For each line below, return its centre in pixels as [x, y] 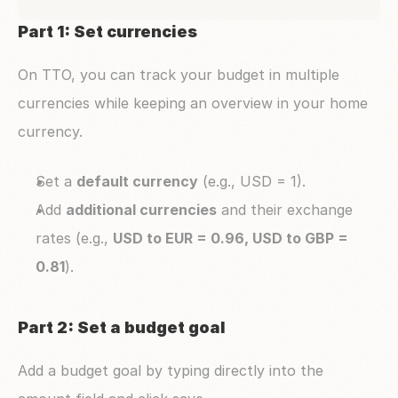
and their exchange [285, 210]
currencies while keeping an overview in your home [193, 103]
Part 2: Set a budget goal [123, 327]
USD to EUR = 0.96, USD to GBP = [231, 238]
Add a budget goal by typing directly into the [171, 370]
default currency [137, 181]
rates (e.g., [74, 238]
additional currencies [141, 210]
